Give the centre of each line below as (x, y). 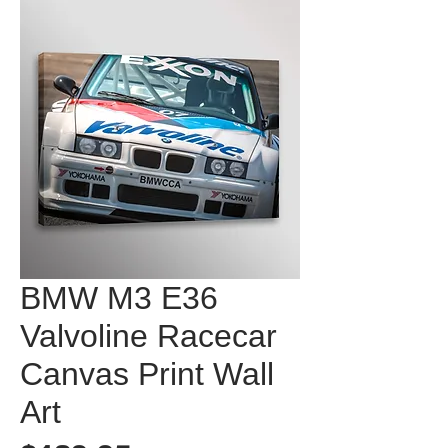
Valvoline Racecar (148, 336)
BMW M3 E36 (119, 298)
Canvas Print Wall (147, 374)
